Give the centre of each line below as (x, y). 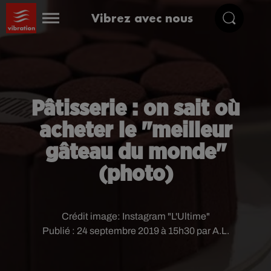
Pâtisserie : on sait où (135, 109)
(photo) (135, 174)
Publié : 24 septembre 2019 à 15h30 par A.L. (135, 231)
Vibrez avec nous (142, 18)
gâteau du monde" (135, 152)
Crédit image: (92, 216)
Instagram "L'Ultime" (166, 216)
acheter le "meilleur (135, 131)
